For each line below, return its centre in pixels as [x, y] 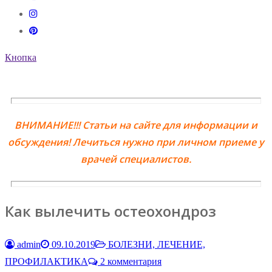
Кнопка [21, 57]
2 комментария [130, 262]
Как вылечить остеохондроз [110, 211]
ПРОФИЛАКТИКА [46, 262]
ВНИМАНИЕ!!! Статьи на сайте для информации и [136, 125]
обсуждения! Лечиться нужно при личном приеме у [136, 142]
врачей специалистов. [136, 159]
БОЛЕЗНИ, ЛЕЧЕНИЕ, [155, 245]
